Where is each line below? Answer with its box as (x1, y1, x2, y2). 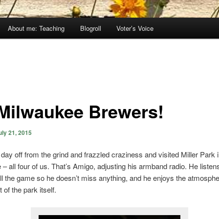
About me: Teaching (8, 23, 65, 33)
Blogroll (80, 23, 101, 33)
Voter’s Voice (116, 23, 154, 33)
